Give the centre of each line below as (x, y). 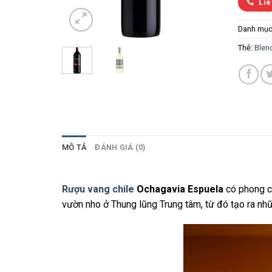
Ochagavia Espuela (179, 189)
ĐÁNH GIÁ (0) (120, 147)
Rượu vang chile (98, 189)
